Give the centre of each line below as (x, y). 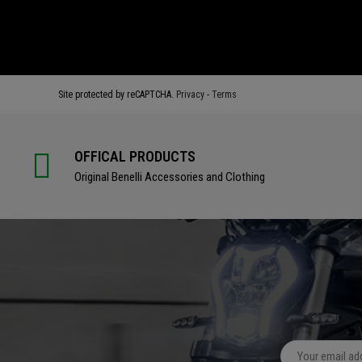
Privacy (190, 95)
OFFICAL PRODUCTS (135, 157)
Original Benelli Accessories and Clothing (170, 177)
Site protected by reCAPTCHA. (117, 95)
